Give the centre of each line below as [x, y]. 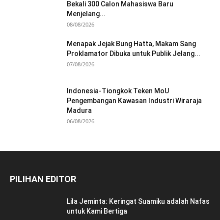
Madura [79, 111]
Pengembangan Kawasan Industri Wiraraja [134, 101]
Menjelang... [86, 14]
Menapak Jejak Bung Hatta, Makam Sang [131, 44]
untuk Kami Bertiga [97, 211]
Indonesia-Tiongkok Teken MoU [118, 91]
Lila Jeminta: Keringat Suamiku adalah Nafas [138, 202]
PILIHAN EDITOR [43, 179]
